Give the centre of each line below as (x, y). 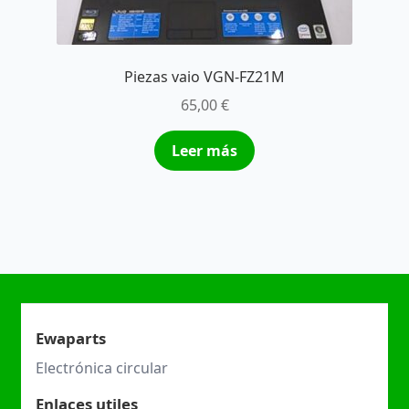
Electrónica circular (101, 368)
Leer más (204, 150)
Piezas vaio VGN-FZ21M (204, 77)
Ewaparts (70, 339)
